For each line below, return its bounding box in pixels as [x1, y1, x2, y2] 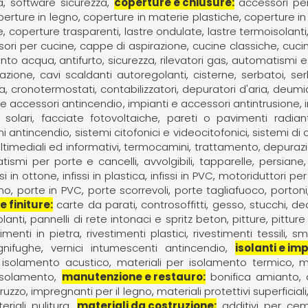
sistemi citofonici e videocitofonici [74, 124, 247, 140]
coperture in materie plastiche [83, 9, 239, 24]
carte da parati [56, 197, 135, 212]
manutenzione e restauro [61, 269, 203, 284]
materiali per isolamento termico [116, 254, 292, 269]
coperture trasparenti [8, 23, 120, 38]
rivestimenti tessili [192, 225, 285, 241]
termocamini [124, 139, 190, 154]
